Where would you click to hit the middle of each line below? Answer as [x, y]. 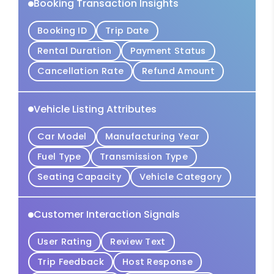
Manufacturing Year [152, 136]
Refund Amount [179, 71]
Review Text [138, 242]
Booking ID [62, 31]
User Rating [65, 242]
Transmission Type [143, 156]
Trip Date [127, 31]
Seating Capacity [79, 176]
